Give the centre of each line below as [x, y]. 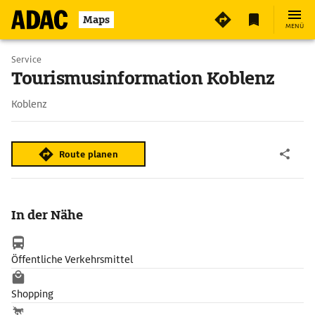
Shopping [32, 294]
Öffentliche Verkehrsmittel [72, 259]
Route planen [89, 154]
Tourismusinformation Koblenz [143, 78]
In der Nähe [47, 215]
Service [26, 59]
